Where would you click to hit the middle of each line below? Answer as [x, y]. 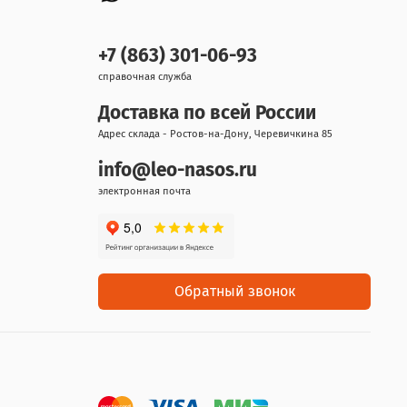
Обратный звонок [234, 291]
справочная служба [145, 77]
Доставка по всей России [207, 113]
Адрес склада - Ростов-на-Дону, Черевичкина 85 [215, 134]
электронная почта [144, 191]
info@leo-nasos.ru [178, 170]
